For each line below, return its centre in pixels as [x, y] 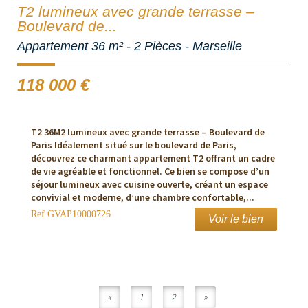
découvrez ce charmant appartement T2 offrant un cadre [153, 158]
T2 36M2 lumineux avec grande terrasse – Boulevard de [148, 132]
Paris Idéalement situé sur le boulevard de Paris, [134, 145]
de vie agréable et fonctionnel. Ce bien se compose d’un [150, 172]
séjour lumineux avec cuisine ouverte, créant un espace [150, 185]
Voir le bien [236, 219]
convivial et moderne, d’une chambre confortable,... [143, 198]
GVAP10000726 [78, 214]
